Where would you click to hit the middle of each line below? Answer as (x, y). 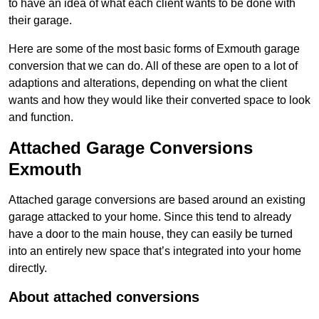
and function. (41, 117)
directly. (28, 268)
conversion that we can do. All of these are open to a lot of (153, 66)
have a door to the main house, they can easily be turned (151, 234)
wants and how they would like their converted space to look (159, 100)
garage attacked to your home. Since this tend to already (150, 217)
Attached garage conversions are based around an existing (157, 200)
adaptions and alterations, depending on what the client (148, 83)
